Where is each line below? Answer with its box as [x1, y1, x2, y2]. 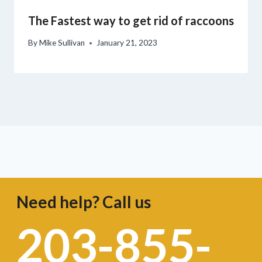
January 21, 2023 [96, 38, 158, 48]
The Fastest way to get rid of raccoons [28, 13, 234, 27]
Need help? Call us [16, 192, 151, 212]
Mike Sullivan [39, 38, 85, 48]
